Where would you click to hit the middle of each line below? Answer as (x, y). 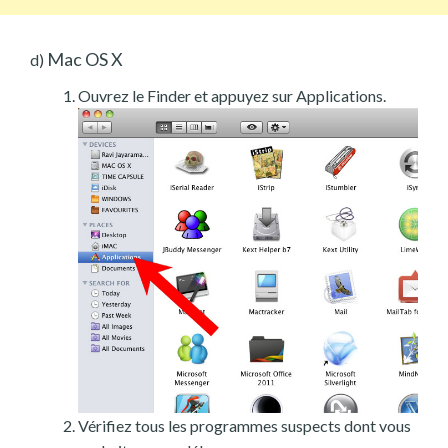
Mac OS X (83, 58)
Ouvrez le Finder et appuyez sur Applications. (232, 95)
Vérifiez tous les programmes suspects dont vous (244, 425)
